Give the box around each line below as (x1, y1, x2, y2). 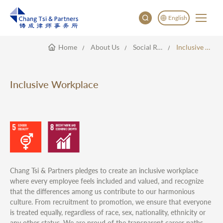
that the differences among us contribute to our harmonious (10, 187, 195, 196)
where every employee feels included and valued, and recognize (10, 176, 204, 185)
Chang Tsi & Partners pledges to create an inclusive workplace (10, 166, 198, 175)
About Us (91, 43, 119, 51)
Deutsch (163, 104, 185, 111)
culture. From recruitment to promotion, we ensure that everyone (10, 197, 211, 206)
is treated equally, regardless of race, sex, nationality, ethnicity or (10, 208, 206, 217)
